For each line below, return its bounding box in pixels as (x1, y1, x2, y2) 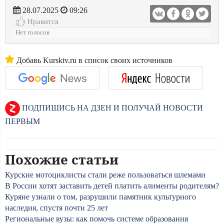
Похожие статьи (5, 150, 118, 168)
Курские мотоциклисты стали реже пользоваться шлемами (5, 170, 205, 179)
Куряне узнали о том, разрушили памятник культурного (5, 192, 196, 201)
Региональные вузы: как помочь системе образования (5, 214, 188, 223)
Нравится (25, 17, 58, 25)
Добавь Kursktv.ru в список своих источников (14, 56, 172, 64)
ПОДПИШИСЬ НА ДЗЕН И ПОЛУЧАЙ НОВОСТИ (20, 103, 203, 112)
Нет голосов (15, 29, 49, 36)
